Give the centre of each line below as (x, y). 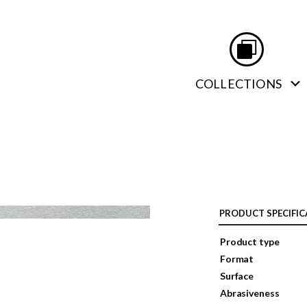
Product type (250, 242)
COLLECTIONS (238, 84)
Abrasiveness (250, 293)
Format (237, 259)
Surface (237, 276)
